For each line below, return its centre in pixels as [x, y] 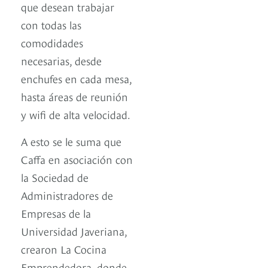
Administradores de [67, 195]
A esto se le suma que [71, 141]
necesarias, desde [61, 60]
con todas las [51, 25]
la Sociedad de [55, 177]
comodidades [52, 42]
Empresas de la [56, 213]
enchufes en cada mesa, [76, 78]
